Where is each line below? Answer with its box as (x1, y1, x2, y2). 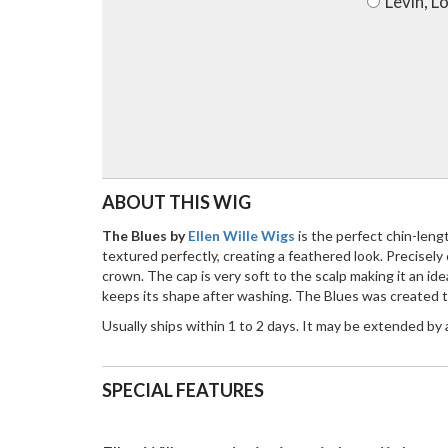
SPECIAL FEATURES (102, 379, 264, 402)
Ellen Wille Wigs (188, 227, 298, 245)
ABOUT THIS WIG (102, 191, 251, 214)
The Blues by (102, 227, 188, 245)
